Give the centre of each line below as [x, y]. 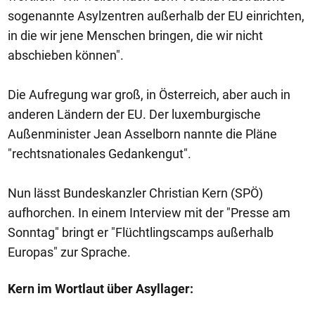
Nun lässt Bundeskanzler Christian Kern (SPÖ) [135, 193]
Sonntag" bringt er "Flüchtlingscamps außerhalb [141, 232]
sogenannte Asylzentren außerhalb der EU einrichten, [156, 16]
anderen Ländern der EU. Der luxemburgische [134, 114]
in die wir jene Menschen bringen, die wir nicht [135, 36]
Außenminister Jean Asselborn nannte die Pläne [142, 134]
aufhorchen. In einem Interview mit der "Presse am [149, 213]
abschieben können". [66, 55]
